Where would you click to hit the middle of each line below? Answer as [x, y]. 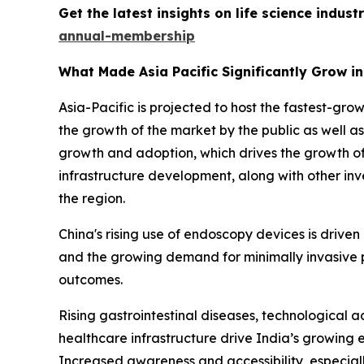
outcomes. [91, 280]
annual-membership [127, 36]
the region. [92, 199]
